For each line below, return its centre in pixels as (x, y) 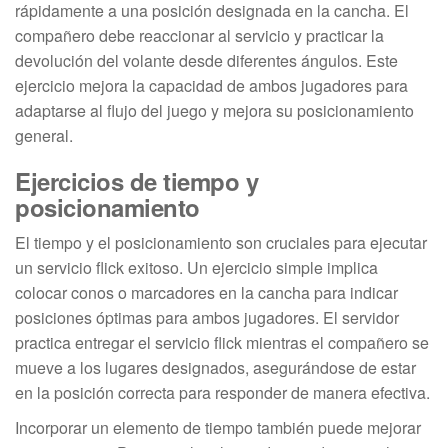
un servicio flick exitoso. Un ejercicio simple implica (196, 267)
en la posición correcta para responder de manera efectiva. (222, 392)
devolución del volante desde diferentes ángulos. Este (206, 60)
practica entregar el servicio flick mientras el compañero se (222, 342)
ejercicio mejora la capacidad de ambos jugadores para (211, 85)
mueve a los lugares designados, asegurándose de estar (215, 367)
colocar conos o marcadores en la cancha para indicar (206, 292)
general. (44, 135)
